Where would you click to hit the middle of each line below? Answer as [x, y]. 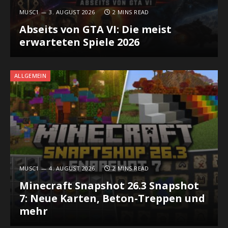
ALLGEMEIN [30, 76]
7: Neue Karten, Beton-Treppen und [112, 198]
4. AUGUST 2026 [72, 168]
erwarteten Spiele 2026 [79, 42]
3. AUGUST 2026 [72, 12]
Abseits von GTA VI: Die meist [95, 29]
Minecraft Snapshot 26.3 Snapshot [109, 185]
